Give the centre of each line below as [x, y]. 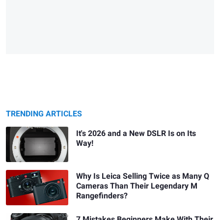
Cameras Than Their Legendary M [137, 186]
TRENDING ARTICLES [44, 114]
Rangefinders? [102, 196]
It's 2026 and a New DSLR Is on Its [136, 133]
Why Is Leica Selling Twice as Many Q [143, 177]
